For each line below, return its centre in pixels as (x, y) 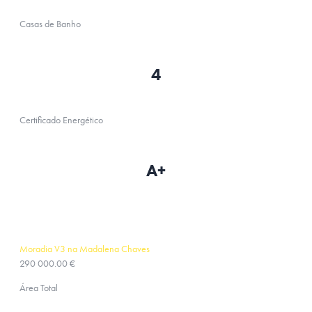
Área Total (39, 288)
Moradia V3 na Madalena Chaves (85, 249)
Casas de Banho (50, 24)
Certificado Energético (61, 120)
